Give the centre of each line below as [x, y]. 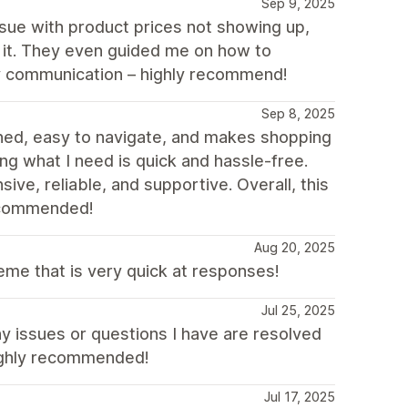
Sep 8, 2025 [298, 113]
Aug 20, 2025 [295, 247]
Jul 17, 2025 [300, 397]
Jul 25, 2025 [298, 310]
